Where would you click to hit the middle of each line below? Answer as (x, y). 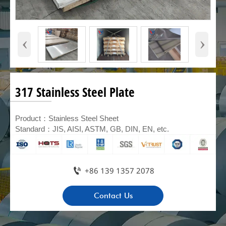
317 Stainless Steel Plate (75, 92)
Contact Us (113, 196)
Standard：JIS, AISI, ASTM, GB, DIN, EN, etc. (92, 129)
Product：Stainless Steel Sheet (67, 118)
